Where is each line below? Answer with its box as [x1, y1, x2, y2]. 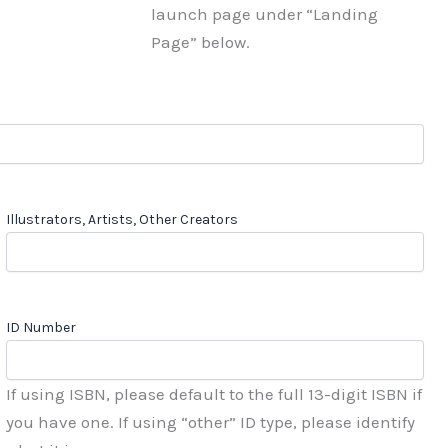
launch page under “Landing [150, 4, 378, 25]
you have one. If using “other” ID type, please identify [5, 412, 415, 433]
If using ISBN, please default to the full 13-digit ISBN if [5, 384, 422, 405]
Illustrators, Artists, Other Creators [5, 211, 238, 229]
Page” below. [150, 32, 250, 53]
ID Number [5, 319, 76, 337]
